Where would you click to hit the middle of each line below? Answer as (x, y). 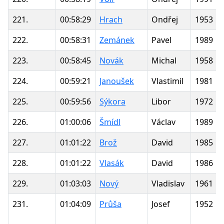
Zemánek (117, 40)
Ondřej (165, 19)
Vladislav (168, 183)
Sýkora (112, 101)
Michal (164, 60)
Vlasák (112, 163)
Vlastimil (167, 81)
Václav (163, 122)
